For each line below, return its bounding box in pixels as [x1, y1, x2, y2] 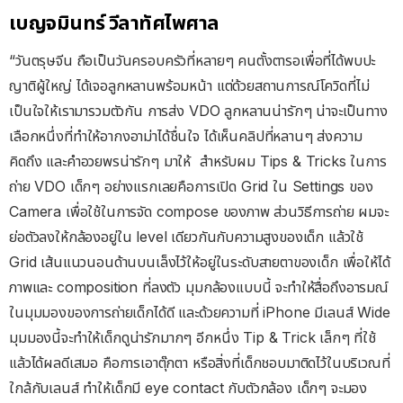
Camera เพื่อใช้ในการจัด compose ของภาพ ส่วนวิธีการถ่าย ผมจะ [9, 202, 389, 221]
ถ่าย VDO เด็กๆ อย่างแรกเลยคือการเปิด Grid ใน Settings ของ [9, 177, 373, 196]
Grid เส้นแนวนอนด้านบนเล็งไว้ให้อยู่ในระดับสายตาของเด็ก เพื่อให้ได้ [9, 253, 390, 272]
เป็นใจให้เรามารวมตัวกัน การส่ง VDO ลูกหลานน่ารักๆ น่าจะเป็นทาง [9, 102, 388, 121]
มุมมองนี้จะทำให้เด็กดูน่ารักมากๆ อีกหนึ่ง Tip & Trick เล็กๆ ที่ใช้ [9, 328, 376, 347]
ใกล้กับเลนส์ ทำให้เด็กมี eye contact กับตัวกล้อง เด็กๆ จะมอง [9, 379, 368, 398]
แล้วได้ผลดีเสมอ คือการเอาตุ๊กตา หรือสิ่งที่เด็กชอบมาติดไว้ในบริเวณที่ [9, 354, 390, 372]
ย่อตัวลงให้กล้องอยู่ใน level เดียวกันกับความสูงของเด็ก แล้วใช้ [9, 228, 364, 246]
